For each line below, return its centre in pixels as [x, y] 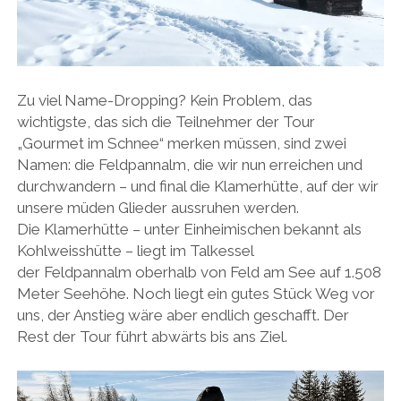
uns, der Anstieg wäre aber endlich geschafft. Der [183, 316]
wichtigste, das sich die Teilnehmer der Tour [166, 122]
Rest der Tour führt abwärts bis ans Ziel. [152, 337]
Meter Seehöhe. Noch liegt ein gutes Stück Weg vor [196, 294]
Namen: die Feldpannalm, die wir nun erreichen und [189, 165]
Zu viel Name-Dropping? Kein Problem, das [164, 101]
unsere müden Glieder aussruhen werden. [158, 208]
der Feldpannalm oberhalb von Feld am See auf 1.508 [199, 273]
